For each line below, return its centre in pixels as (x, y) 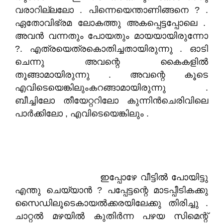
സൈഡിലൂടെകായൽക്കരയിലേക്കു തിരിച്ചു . (111, 203)
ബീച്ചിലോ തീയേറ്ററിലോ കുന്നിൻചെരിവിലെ (111, 101)
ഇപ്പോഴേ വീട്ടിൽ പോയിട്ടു (111, 177)
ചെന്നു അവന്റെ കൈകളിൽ (111, 62)
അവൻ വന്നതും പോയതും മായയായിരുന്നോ (111, 36)
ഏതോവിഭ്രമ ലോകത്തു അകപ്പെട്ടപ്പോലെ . (111, 23)
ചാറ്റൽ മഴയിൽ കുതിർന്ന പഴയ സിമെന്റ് (111, 216)
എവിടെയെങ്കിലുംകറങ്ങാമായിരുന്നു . (111, 88)
